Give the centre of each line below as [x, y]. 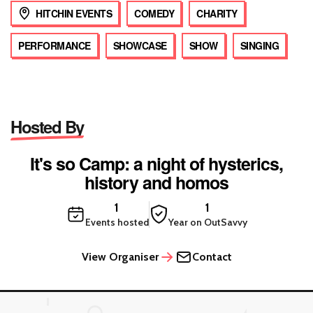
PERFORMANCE [54, 45]
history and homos [156, 182]
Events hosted [117, 222]
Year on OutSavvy [208, 222]
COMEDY [154, 13]
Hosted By [47, 126]
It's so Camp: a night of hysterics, [156, 163]
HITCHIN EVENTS [74, 13]
